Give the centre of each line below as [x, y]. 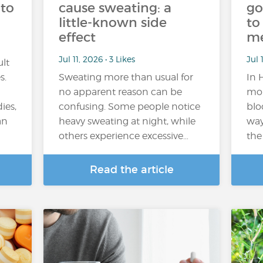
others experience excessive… [124, 136]
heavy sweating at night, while [127, 121]
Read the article [131, 170]
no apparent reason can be [120, 92]
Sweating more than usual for [126, 77]
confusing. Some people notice [129, 107]
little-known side [113, 23]
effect [77, 37]
